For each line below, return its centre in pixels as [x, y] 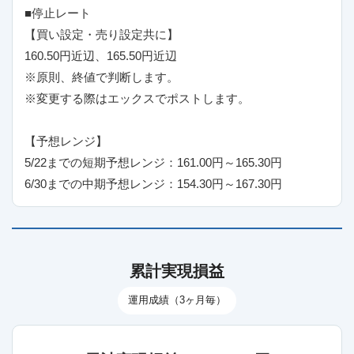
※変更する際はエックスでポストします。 [137, 99]
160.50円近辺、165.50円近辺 [101, 56]
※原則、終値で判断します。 [102, 77]
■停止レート [58, 13]
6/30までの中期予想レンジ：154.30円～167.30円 [153, 184]
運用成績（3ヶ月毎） [177, 300]
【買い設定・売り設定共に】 [102, 35]
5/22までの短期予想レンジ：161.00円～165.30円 [153, 163]
